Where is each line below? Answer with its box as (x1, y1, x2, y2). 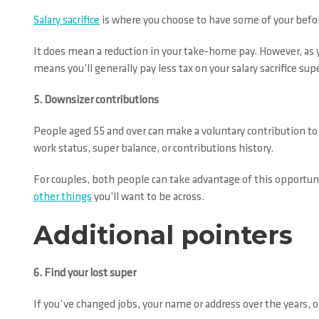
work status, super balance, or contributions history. (33, 143, 273, 155)
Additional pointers (33, 219, 293, 251)
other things (33, 192, 92, 203)
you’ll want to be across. (92, 192, 204, 203)
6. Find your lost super (33, 268, 136, 279)
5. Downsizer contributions (33, 95, 159, 106)
